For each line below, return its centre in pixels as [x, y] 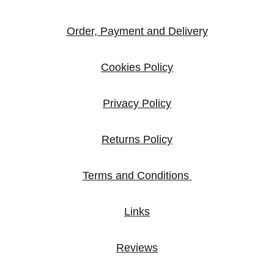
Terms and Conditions [137, 176]
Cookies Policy [137, 67]
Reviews [137, 248]
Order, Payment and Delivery [137, 31]
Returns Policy [137, 139]
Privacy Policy [137, 103]
